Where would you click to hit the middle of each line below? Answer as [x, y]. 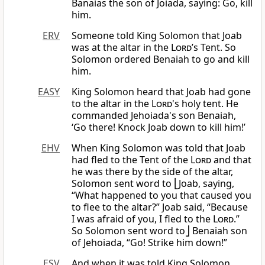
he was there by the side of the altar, [152, 172]
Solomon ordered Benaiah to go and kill [161, 59]
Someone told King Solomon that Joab [157, 36]
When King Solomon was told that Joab [159, 148]
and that [231, 160]
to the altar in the [112, 104]
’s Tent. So [214, 48]
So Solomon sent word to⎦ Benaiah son [159, 231]
